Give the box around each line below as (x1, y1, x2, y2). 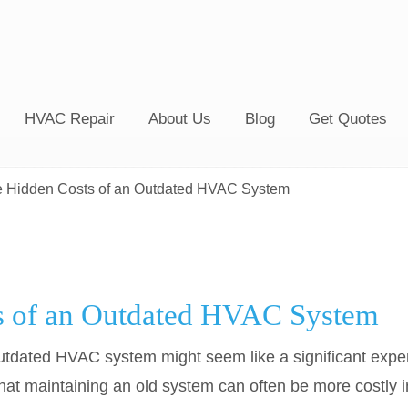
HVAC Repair (25, 110, 115, 127)
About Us (148, 110, 211, 127)
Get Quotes (309, 110, 387, 127)
